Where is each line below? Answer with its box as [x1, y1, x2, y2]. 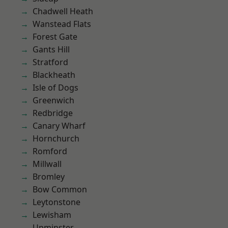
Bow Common [33, 184, 87, 195]
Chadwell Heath [33, 6, 93, 17]
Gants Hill [33, 44, 70, 55]
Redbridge [33, 107, 73, 119]
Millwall [33, 158, 62, 169]
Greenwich [33, 95, 74, 106]
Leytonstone [33, 196, 80, 208]
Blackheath [33, 69, 75, 80]
